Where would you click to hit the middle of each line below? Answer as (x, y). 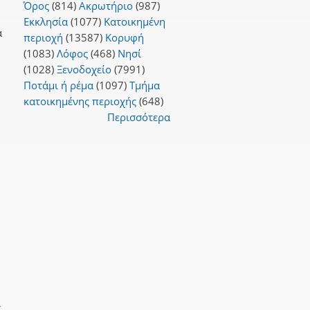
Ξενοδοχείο (84, 69)
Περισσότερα (139, 117)
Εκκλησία (45, 21)
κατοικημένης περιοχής (80, 101)
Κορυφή (124, 37)
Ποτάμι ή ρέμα (58, 85)
